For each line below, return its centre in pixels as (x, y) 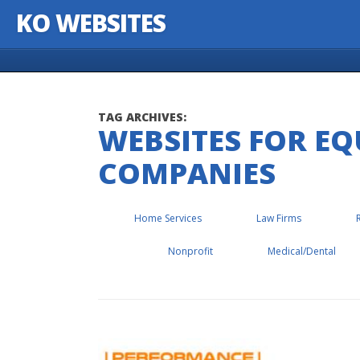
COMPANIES (187, 173)
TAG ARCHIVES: (142, 117)
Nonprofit (190, 251)
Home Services (168, 218)
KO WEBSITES (91, 23)
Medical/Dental (301, 251)
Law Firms (278, 218)
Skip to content (55, 65)
